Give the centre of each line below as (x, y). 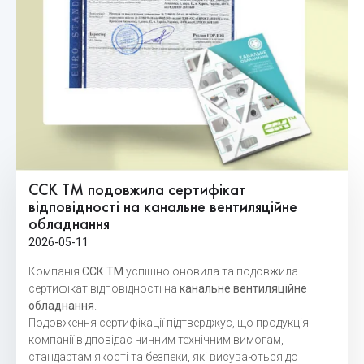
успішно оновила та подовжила (211, 271)
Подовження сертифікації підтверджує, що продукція (169, 322)
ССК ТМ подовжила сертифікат (137, 191)
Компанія (55, 271)
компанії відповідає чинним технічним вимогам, (156, 339)
